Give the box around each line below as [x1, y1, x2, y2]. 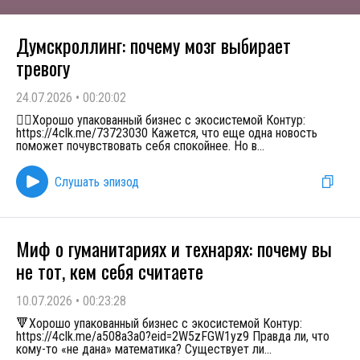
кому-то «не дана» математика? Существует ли [16, 342, 264, 357]
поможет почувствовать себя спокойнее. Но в [16, 138, 257, 153]
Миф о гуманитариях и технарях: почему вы [16, 234, 332, 263]
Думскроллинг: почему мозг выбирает [16, 31, 291, 59]
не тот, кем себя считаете [16, 256, 203, 285]
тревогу [16, 53, 70, 82]
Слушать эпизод [55, 174, 139, 190]
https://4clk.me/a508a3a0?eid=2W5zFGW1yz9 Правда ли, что [16, 329, 329, 344]
